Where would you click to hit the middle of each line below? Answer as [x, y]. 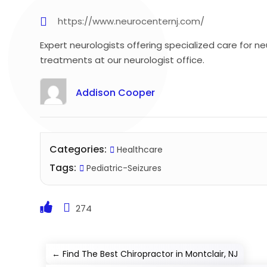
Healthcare [140, 149]
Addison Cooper [116, 92]
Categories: [78, 149]
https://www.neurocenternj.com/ [131, 21]
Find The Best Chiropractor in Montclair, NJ [150, 254]
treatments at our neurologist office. [122, 60]
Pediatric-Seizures [123, 168]
